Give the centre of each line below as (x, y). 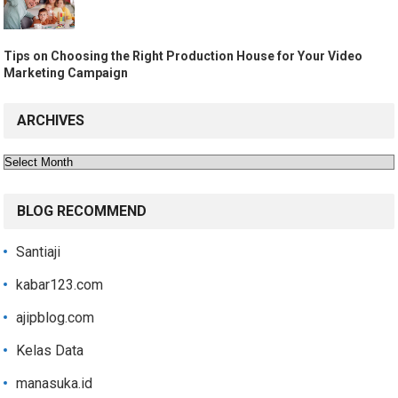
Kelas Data (50, 351)
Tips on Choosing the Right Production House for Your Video (183, 56)
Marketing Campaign (66, 73)
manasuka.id (55, 384)
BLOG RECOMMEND (82, 211)
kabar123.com (60, 285)
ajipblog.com (56, 318)
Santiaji (39, 252)
